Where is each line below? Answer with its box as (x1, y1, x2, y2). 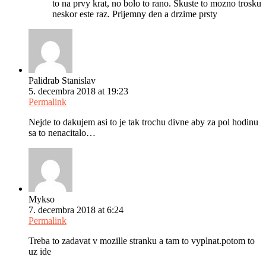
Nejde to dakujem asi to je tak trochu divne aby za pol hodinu (28, 116, 258, 127)
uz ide (28, 246, 51, 256)
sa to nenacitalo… (28, 127, 96, 138)
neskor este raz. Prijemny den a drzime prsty (52, 8, 217, 19)
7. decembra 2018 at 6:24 (28, 204, 123, 215)
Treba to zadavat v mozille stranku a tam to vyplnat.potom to (28, 235, 255, 246)
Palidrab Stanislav (28, 75, 96, 85)
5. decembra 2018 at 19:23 (28, 85, 128, 96)
